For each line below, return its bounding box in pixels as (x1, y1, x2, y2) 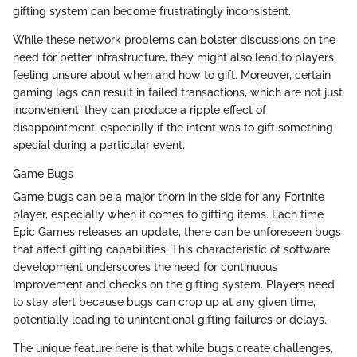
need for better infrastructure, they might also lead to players (13, 50, 334, 64)
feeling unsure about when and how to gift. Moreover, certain (13, 68, 331, 81)
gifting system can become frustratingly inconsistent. (13, 4, 291, 18)
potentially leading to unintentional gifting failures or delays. (13, 312, 327, 326)
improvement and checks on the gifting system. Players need (13, 277, 335, 291)
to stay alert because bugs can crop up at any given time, (13, 295, 316, 308)
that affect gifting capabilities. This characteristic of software (13, 242, 330, 256)
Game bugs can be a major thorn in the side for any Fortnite (13, 190, 324, 203)
